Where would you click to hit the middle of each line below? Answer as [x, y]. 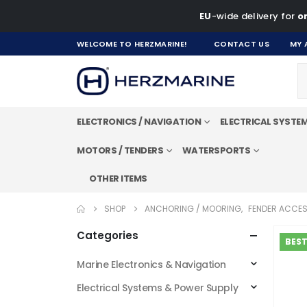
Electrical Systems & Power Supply [158, 287]
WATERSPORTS [216, 150]
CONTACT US [242, 44]
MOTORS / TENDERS [120, 150]
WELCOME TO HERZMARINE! [132, 44]
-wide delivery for [253, 16]
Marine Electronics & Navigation [151, 264]
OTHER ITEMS [118, 178]
